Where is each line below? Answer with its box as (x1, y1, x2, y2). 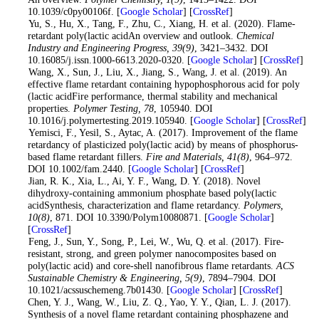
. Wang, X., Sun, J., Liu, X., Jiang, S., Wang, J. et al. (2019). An (19, 66, 287, 78)
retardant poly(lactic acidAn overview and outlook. (27, 30, 236, 42)
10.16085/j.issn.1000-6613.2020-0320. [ (27, 54, 191, 66)
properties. (27, 103, 73, 115)
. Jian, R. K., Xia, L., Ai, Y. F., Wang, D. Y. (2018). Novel (19, 175, 261, 187)
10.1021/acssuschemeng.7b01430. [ (27, 284, 170, 296)
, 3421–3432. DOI (194, 42, 268, 54)
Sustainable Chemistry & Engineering (27, 272, 179, 284)
